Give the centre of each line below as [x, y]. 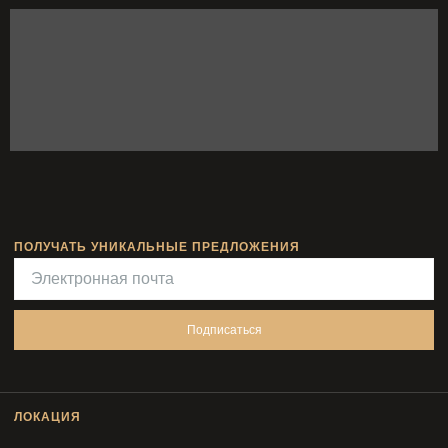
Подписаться [224, 329]
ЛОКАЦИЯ [47, 416]
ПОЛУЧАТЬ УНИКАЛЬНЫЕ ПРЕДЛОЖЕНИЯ [157, 246]
